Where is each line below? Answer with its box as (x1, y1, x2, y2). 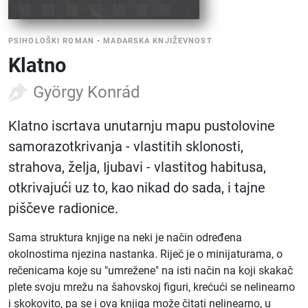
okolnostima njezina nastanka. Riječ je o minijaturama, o (8, 247, 283, 261)
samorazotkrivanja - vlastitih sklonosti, (8, 138, 243, 155)
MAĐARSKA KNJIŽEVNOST (103, 36, 212, 45)
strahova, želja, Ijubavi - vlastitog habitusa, (8, 159, 266, 175)
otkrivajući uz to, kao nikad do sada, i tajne (8, 179, 265, 196)
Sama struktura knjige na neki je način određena (8, 231, 242, 244)
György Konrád (33, 82, 140, 102)
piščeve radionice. (8, 200, 118, 217)
